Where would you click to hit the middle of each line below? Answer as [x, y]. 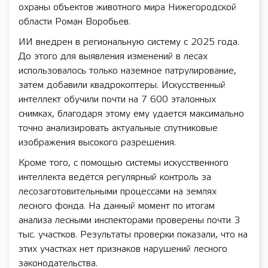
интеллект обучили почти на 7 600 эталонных [117, 100]
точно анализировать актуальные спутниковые [118, 128]
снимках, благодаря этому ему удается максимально [131, 114]
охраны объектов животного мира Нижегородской [127, 7]
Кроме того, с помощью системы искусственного [124, 163]
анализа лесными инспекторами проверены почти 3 [129, 220]
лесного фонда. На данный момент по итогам [117, 206]
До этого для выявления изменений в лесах [113, 57]
